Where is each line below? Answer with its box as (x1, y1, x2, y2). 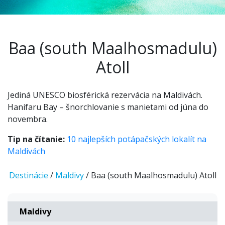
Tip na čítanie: (8, 134, 65, 145)
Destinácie (9, 170, 48, 181)
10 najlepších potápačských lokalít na (67, 134, 206, 145)
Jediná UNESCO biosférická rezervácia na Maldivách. (8, 89, 202, 100)
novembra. (8, 114, 48, 125)
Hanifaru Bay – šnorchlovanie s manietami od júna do (8, 101, 208, 113)
